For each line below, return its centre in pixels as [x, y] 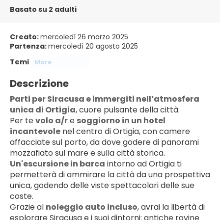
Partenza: [29, 46]
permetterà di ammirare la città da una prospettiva [110, 175]
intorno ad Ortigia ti [143, 164]
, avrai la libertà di [171, 207]
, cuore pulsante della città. [128, 110]
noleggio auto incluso [92, 207]
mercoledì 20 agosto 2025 [93, 46]
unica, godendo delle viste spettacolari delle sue [102, 185]
